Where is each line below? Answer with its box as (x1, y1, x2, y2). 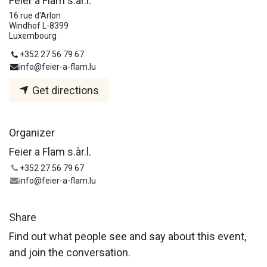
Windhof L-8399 (9, 21, 69, 31)
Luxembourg (9, 31, 57, 41)
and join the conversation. (9, 246, 131, 259)
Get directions (30, 84, 99, 97)
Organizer (9, 126, 55, 139)
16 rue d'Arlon (9, 11, 61, 21)
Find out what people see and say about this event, (9, 230, 246, 243)
